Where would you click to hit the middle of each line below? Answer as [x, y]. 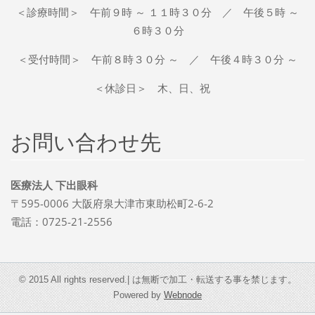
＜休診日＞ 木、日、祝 [157, 88]
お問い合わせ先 [85, 142]
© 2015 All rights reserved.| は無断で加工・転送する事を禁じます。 [157, 280]
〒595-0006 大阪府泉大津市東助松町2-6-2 [112, 204]
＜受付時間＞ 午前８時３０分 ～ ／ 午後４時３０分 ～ [157, 59]
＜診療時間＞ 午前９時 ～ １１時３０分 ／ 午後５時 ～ [157, 12]
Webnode [183, 295]
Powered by [139, 295]
